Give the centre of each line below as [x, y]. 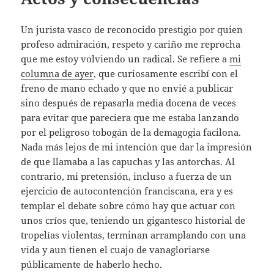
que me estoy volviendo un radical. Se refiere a [125, 58]
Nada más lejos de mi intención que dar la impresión [137, 146]
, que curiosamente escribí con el [166, 73]
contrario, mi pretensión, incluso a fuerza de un [127, 176]
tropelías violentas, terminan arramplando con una [134, 235]
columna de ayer [57, 73]
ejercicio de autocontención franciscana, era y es [127, 191]
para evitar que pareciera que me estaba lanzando [130, 117]
